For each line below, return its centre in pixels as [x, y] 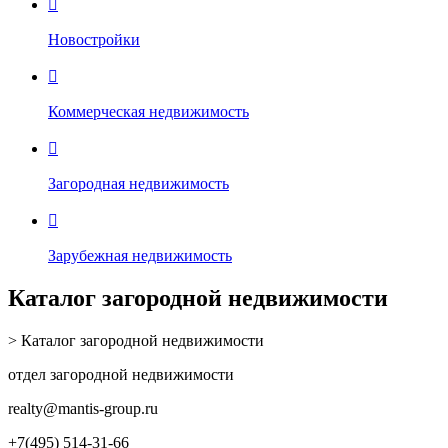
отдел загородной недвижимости [121, 375]
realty [25, 409]
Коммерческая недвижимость [148, 112]
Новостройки [94, 40]
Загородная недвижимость [138, 184]
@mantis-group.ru [100, 409]
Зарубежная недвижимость [140, 256]
